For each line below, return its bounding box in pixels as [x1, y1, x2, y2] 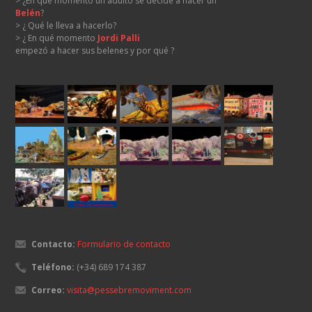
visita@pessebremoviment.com [67, 284, 192, 297]
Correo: [31, 284, 65, 297]
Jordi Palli [97, 32, 141, 45]
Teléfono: [31, 261, 75, 274]
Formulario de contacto [77, 238, 171, 251]
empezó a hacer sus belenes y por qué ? [15, 45, 175, 57]
